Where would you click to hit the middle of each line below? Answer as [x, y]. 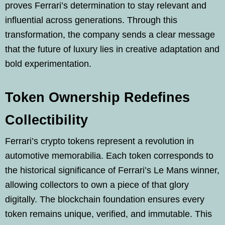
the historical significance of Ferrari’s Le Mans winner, [112, 170]
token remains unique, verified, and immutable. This [108, 214]
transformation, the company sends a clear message [110, 34]
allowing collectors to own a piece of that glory [97, 185]
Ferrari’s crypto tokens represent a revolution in [99, 141]
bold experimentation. [48, 64]
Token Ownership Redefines [97, 97]
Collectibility [46, 120]
